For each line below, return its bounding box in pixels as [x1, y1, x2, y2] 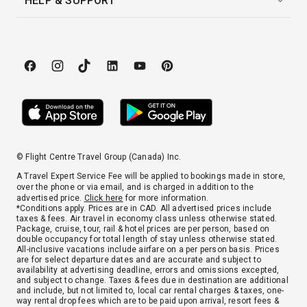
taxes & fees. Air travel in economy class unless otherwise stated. [16, 214, 278, 223]
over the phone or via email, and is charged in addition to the [16, 182, 254, 192]
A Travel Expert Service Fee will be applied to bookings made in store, [16, 171, 286, 181]
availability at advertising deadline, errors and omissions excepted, [16, 265, 280, 275]
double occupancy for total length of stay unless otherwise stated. [16, 234, 278, 244]
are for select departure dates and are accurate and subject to [16, 255, 262, 265]
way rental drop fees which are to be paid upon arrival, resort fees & [16, 296, 279, 306]
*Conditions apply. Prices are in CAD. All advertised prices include [16, 204, 272, 213]
